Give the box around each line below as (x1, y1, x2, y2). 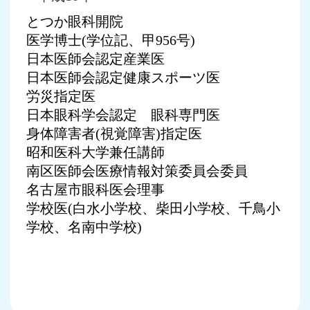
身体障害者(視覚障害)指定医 (26, 126, 202, 141)
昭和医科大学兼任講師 (26, 145, 165, 160)
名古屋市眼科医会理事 (26, 182, 165, 197)
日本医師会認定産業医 (26, 51, 165, 66)
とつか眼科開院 (26, 14, 123, 29)
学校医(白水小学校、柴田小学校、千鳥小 (26, 201, 280, 216)
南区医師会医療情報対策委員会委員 (26, 163, 248, 179)
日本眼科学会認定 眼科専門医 (26, 107, 220, 122)
